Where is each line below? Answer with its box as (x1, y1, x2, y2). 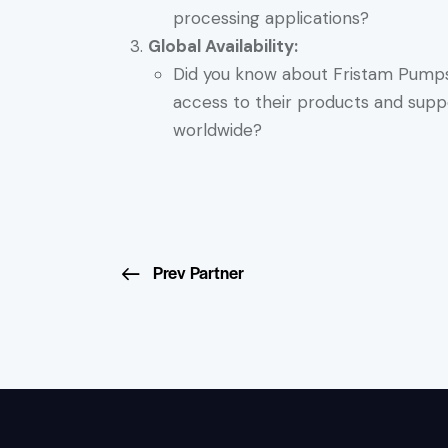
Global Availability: (147, 35, 298, 58)
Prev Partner (153, 259, 244, 284)
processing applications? (173, 7, 369, 30)
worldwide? (173, 119, 262, 142)
